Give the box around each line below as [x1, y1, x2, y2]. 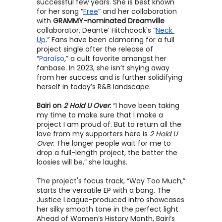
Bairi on [37, 101, 63, 111]
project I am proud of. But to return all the [37, 119, 181, 129]
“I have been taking [113, 101, 179, 111]
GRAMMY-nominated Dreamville [53, 16, 165, 26]
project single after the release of [37, 44, 153, 54]
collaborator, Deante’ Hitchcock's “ [37, 25, 156, 35]
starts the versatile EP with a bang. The [37, 185, 170, 195]
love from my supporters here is [37, 129, 150, 139]
